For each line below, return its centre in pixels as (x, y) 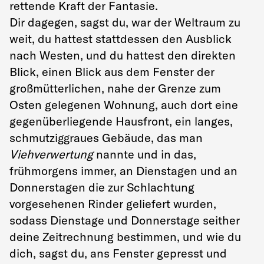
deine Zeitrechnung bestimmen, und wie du (125, 236)
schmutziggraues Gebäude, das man (106, 137)
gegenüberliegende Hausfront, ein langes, (121, 121)
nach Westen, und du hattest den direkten (123, 55)
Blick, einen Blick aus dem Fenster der (112, 71)
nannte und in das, (145, 154)
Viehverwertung (51, 154)
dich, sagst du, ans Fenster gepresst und (118, 253)
